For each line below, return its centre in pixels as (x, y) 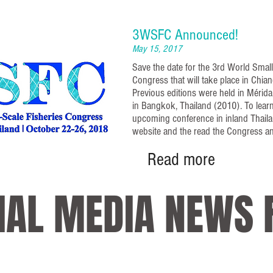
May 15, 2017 (157, 49)
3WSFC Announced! (185, 34)
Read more (181, 160)
